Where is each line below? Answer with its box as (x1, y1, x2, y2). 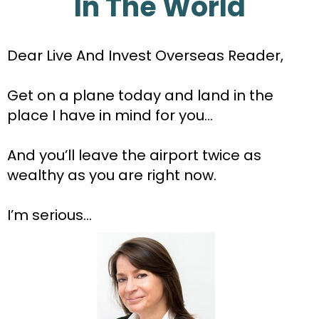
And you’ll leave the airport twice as (7, 145, 261, 165)
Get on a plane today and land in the (7, 85, 273, 105)
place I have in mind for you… (7, 105, 213, 125)
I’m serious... (7, 204, 92, 225)
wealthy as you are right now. (7, 164, 216, 185)
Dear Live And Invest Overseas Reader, (7, 45, 283, 66)
